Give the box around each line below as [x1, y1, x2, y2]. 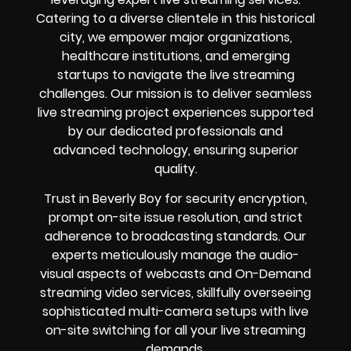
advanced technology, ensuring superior [52, 140, 299, 159]
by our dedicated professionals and [68, 121, 283, 140]
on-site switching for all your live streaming [45, 321, 306, 340]
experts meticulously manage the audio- [52, 246, 299, 265]
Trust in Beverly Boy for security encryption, [44, 190, 307, 208]
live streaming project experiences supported [38, 103, 313, 121]
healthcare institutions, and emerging [61, 46, 290, 65]
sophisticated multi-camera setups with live [42, 302, 309, 321]
